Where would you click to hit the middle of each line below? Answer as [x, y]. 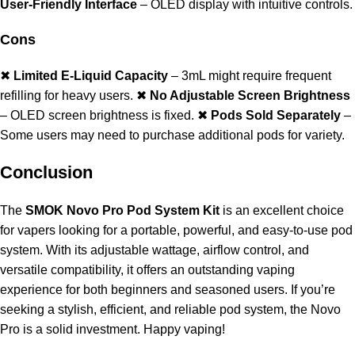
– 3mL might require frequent [250, 76]
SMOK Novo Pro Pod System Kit [122, 211]
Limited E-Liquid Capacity [91, 76]
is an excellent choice [282, 211]
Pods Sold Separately [276, 116]
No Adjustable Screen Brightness [250, 96]
